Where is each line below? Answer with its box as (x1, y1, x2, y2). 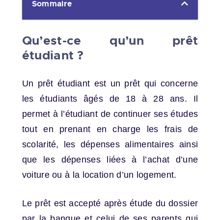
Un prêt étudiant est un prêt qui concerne (22, 78, 198, 88)
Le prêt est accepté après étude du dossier (22, 198, 198, 208)
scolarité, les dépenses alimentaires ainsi (22, 139, 198, 149)
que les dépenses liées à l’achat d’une (22, 154, 198, 165)
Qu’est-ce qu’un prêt (22, 32, 198, 49)
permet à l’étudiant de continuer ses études (22, 109, 198, 119)
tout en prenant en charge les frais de (22, 124, 198, 134)
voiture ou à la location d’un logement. (22, 169, 177, 180)
